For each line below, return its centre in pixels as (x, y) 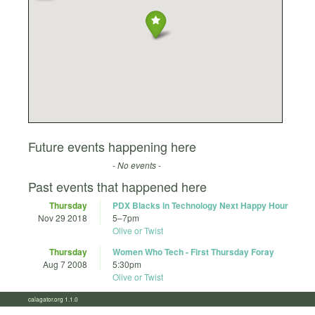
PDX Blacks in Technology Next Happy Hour (200, 206)
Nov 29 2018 (63, 218)
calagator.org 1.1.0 (57, 299)
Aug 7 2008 (65, 264)
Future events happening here (112, 147)
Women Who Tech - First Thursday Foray (193, 252)
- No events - (137, 165)
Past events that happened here (117, 187)
